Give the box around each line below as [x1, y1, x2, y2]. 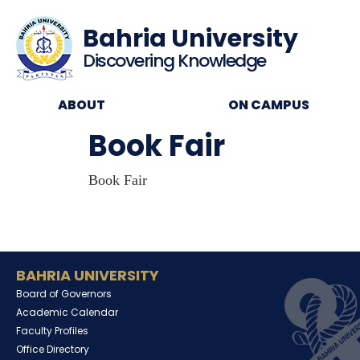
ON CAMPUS [228, 96, 309, 114]
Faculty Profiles [16, 324, 88, 337]
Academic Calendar [16, 305, 118, 319]
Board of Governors [16, 287, 112, 301]
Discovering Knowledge [83, 48, 266, 73]
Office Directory [16, 342, 89, 356]
